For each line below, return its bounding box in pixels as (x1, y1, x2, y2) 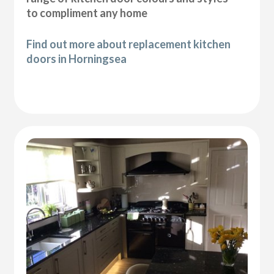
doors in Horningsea (26, 51, 127, 65)
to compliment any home (26, 6, 148, 20)
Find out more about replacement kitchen (26, 37, 231, 51)
